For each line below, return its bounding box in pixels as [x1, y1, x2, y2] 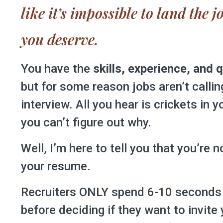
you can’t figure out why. [21, 115, 151, 129]
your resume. [21, 159, 91, 173]
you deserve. [21, 30, 99, 49]
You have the [21, 62, 93, 76]
